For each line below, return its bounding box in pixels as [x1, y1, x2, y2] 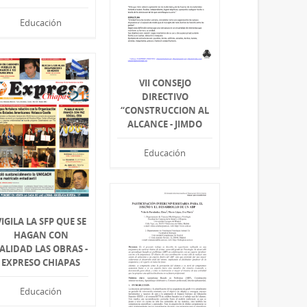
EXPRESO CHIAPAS [1, 256, 81, 269]
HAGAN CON [13, 229, 69, 242]
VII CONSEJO [138, 77, 191, 90]
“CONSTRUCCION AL [121, 104, 210, 117]
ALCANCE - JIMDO [127, 118, 203, 131]
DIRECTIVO [141, 90, 188, 103]
